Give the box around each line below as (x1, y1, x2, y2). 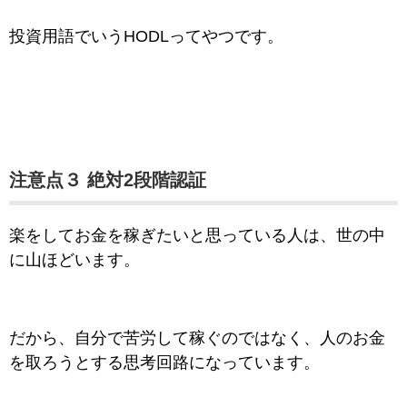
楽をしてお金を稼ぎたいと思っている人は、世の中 (9, 226, 385, 245)
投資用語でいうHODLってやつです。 (9, 27, 283, 46)
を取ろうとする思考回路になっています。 (9, 353, 320, 372)
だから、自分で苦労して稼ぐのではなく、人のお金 (9, 329, 385, 348)
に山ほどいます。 (9, 251, 140, 270)
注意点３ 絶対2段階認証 (9, 170, 206, 191)
